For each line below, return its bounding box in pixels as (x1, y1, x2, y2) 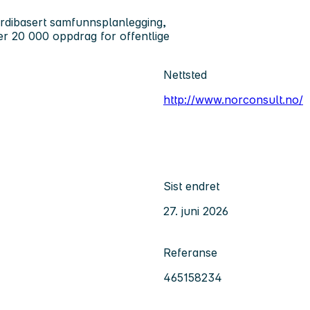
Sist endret (163, 179, 219, 193)
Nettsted (163, 67, 207, 82)
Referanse (163, 245, 217, 259)
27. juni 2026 (163, 203, 228, 218)
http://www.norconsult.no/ (163, 92, 303, 107)
